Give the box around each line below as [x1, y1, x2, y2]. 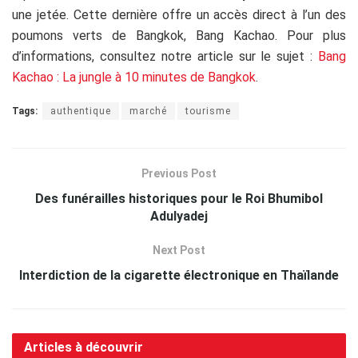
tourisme [185, 105, 231, 117]
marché [129, 105, 167, 117]
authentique [50, 105, 111, 117]
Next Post [153, 243, 205, 257]
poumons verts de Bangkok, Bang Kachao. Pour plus [12, 27, 346, 43]
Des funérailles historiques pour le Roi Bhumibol [35, 190, 323, 206]
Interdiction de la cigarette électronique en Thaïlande [19, 267, 339, 283]
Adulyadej [150, 208, 208, 224]
